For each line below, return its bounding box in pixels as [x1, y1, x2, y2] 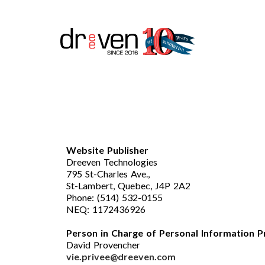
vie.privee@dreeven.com [66, 251, 176, 263]
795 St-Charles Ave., [66, 168, 150, 180]
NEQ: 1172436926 [66, 203, 146, 215]
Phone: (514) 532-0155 [66, 192, 163, 203]
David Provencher [66, 239, 140, 251]
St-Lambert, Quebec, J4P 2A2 [66, 180, 190, 192]
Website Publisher [66, 144, 148, 156]
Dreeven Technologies [66, 156, 157, 168]
